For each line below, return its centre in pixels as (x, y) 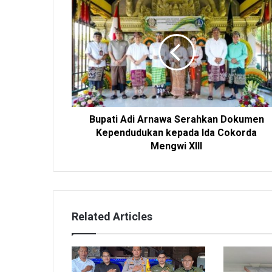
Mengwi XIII (176, 146)
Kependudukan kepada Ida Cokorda (176, 132)
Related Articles (112, 216)
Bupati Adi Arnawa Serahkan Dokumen (176, 119)
